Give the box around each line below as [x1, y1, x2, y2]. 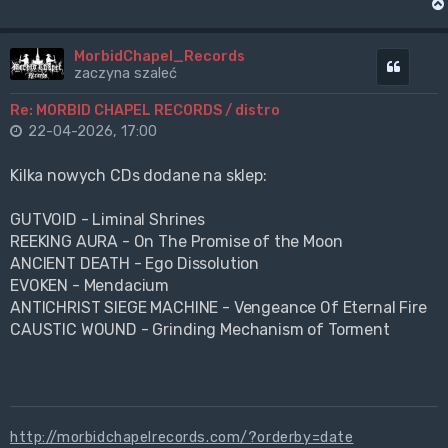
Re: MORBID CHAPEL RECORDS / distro [10, 101, 280, 120]
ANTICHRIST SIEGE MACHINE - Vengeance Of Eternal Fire [10, 298, 427, 318]
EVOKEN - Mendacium [10, 276, 170, 296]
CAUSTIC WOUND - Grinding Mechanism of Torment [10, 320, 390, 340]
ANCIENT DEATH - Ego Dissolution [10, 254, 260, 274]
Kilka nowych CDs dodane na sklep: [10, 166, 267, 186]
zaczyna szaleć [73, 64, 177, 83]
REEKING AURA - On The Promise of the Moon [10, 232, 343, 252]
